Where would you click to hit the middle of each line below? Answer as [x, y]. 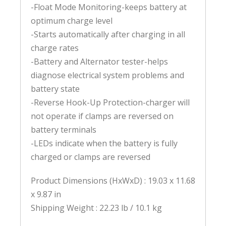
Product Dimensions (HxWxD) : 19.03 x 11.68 [113, 181]
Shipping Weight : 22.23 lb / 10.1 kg [96, 208]
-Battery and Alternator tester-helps [99, 62]
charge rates [55, 48]
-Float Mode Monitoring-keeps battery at [109, 7]
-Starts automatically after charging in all [108, 35]
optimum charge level [72, 21]
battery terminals [64, 130]
